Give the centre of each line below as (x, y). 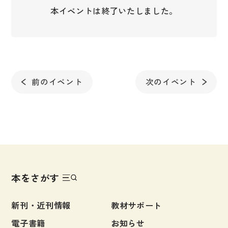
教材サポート (136, 205)
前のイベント (57, 81)
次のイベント (171, 81)
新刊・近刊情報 (41, 205)
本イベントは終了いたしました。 (114, 10)
